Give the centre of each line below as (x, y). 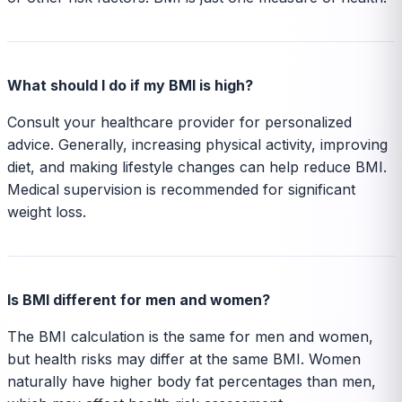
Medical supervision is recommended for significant (181, 189)
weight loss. (47, 212)
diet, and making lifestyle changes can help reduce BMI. (197, 167)
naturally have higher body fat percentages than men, (192, 381)
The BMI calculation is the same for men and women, (190, 336)
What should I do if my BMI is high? (130, 85)
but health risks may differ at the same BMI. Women (184, 359)
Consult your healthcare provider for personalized (179, 122)
